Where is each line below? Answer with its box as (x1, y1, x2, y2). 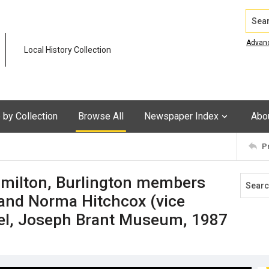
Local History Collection (24, 45, 111, 55)
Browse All (78, 110, 124, 122)
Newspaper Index (144, 110, 219, 122)
